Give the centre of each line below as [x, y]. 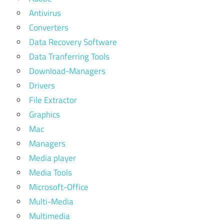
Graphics [44, 114]
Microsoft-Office [59, 187]
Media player [52, 158]
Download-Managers [67, 71]
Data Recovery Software [73, 42]
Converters [49, 27]
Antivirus [45, 13]
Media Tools [50, 172]
